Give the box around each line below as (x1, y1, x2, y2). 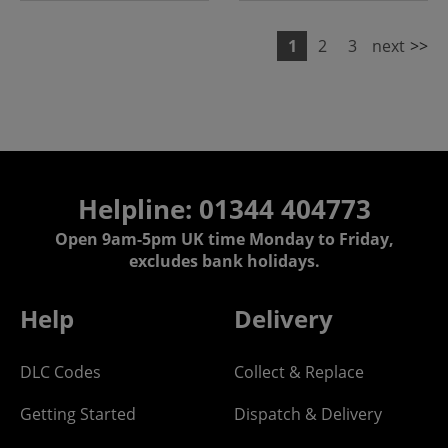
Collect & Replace (234, 360, 364, 383)
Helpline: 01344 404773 (77, 190, 371, 227)
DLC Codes (20, 360, 101, 383)
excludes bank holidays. (128, 249, 320, 272)
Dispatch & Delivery (234, 402, 382, 425)
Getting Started (20, 402, 136, 425)
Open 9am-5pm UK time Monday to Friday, (54, 227, 394, 250)
